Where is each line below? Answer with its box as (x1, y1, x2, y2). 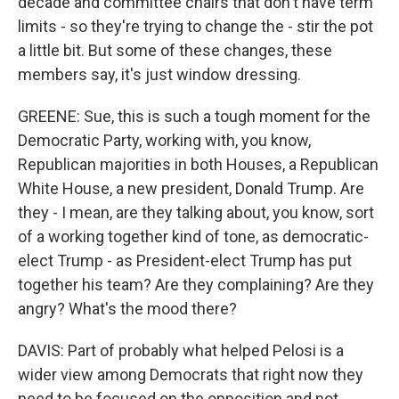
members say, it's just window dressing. (18, 65, 301, 84)
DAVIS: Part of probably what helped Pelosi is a (18, 341, 344, 360)
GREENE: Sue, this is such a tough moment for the (18, 107, 370, 126)
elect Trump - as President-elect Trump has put (18, 251, 352, 270)
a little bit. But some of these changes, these (18, 41, 332, 60)
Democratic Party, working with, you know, (18, 131, 311, 150)
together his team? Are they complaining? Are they (18, 275, 374, 294)
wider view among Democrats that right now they (18, 365, 363, 384)
